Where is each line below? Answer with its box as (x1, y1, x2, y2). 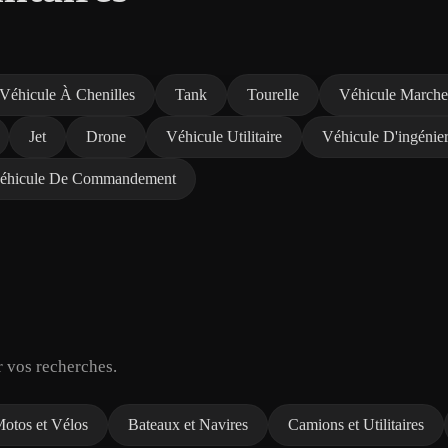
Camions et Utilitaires (288, 415, 424, 433)
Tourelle (247, 85, 299, 103)
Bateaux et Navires (128, 415, 248, 433)
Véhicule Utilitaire (166, 127, 282, 145)
